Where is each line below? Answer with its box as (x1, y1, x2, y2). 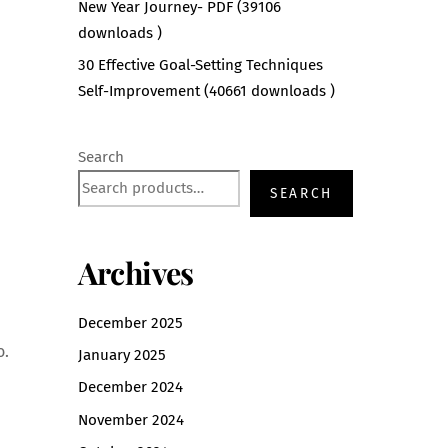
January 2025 (77, 346, 166, 365)
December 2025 (77, 314, 183, 333)
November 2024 (77, 410, 184, 429)
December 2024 (77, 378, 183, 397)
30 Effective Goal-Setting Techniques (77, 56, 323, 75)
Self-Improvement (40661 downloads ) (77, 82, 335, 101)
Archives (77, 252, 194, 294)
